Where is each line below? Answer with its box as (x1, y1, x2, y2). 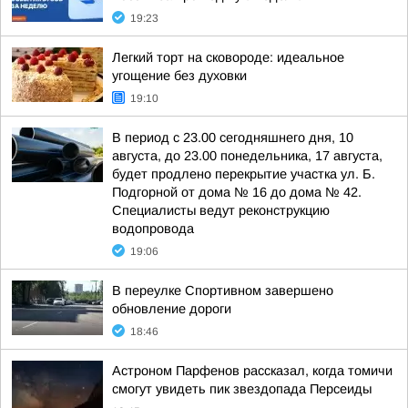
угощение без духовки (112, 68, 247, 83)
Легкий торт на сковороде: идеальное (112, 50, 344, 65)
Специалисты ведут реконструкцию (112, 203, 330, 218)
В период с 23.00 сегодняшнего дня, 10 (112, 130, 353, 145)
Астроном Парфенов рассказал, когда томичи (112, 363, 393, 378)
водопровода (112, 221, 194, 236)
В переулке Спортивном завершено (112, 283, 333, 298)
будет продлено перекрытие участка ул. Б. (112, 167, 375, 181)
